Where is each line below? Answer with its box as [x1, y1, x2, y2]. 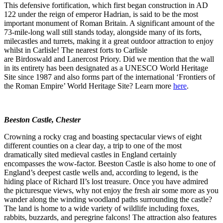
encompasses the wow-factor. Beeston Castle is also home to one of [4, 159, 216, 168]
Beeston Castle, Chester [4, 115, 83, 124]
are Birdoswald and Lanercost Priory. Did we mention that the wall [4, 54, 214, 63]
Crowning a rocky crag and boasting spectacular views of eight [4, 132, 202, 141]
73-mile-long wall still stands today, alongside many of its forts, [4, 27, 202, 36]
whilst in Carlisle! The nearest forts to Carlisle [4, 45, 147, 54]
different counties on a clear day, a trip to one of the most [4, 141, 182, 150]
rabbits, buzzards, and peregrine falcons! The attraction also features [4, 213, 217, 222]
